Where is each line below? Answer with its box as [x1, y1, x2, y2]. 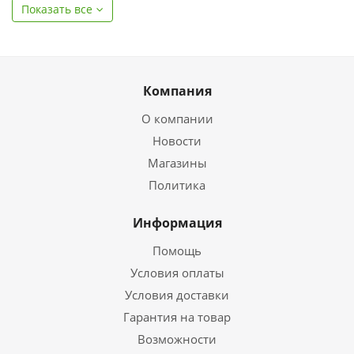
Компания [142, 82, 212, 100]
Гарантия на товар [123, 309, 231, 325]
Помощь [153, 243, 201, 258]
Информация [132, 214, 222, 232]
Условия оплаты [130, 265, 224, 281]
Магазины [147, 155, 207, 171]
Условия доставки [125, 287, 229, 303]
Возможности [137, 331, 217, 347]
